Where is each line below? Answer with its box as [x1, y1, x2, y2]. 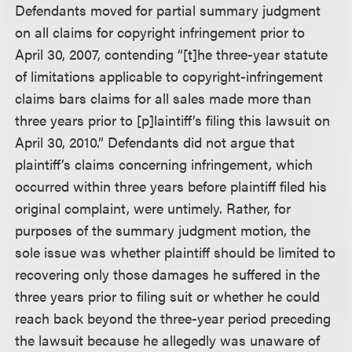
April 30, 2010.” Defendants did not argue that [15, 131, 295, 152]
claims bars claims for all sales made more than [15, 87, 312, 108]
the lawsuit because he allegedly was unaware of [15, 329, 321, 350]
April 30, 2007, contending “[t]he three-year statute [15, 43, 328, 64]
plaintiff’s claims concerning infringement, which [15, 153, 313, 174]
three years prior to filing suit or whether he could [15, 285, 321, 306]
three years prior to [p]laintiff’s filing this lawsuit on [15, 109, 331, 130]
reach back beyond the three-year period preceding [15, 307, 332, 328]
